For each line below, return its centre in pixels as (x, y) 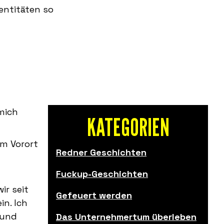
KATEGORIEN (128, 127)
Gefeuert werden (94, 195)
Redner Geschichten (101, 152)
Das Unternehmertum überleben (126, 217)
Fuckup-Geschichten (102, 174)
